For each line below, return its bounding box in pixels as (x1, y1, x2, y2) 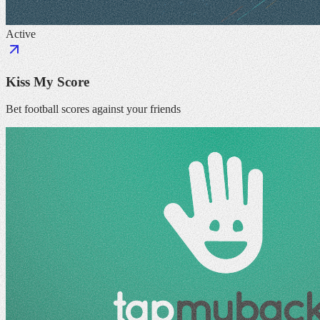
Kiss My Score (6, 74, 89, 89)
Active (6, 27, 36, 40)
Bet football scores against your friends (6, 103, 181, 116)
